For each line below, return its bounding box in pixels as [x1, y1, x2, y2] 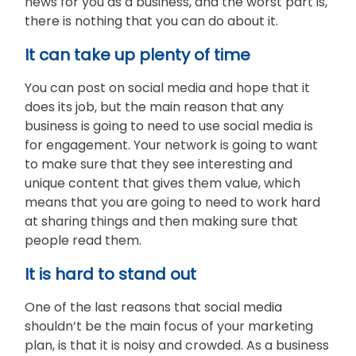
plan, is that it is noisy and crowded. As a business [25, 335, 329, 354]
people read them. [25, 230, 141, 250]
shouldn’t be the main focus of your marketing [25, 316, 313, 335]
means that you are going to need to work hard [25, 192, 320, 211]
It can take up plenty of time [25, 43, 250, 66]
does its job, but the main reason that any [25, 97, 284, 116]
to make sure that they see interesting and [25, 154, 292, 173]
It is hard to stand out [25, 262, 196, 285]
